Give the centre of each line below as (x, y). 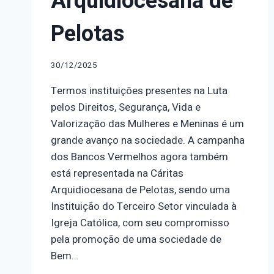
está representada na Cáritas (117, 173)
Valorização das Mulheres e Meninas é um (147, 124)
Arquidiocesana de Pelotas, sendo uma (140, 190)
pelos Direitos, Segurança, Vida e (126, 107)
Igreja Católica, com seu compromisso (140, 223)
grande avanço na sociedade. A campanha (148, 140)
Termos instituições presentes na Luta (139, 91)
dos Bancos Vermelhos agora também (139, 157)
